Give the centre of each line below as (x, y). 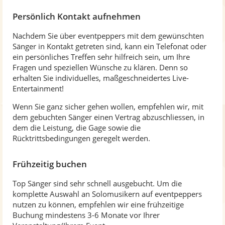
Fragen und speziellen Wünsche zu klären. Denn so (100, 67)
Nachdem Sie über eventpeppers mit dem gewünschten (108, 36)
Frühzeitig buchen (50, 164)
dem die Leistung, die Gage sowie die (77, 128)
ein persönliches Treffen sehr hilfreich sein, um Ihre (101, 57)
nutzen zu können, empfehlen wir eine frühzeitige (98, 204)
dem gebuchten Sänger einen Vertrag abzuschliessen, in (108, 117)
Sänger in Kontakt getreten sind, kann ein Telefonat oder (109, 46)
